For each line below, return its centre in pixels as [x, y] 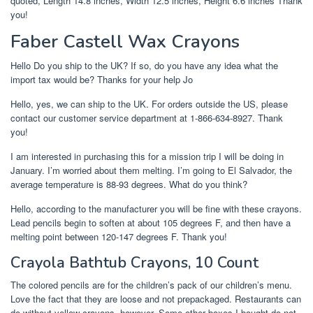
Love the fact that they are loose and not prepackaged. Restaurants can [156, 299]
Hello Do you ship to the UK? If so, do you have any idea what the [144, 66]
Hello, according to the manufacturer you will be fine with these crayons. [156, 209]
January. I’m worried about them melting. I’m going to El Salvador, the [151, 170]
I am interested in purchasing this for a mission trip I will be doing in [147, 156]
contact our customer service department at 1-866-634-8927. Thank [147, 118]
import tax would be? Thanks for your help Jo [102, 80]
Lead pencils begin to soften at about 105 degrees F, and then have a [151, 223]
